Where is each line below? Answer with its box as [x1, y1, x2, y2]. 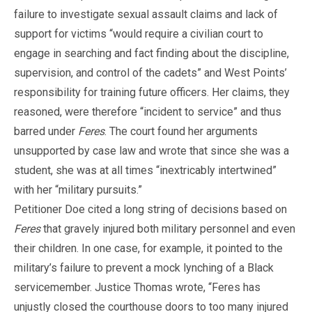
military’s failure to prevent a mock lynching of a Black [14, 260, 274, 274]
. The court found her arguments [104, 124, 258, 138]
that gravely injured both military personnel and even [40, 221, 295, 235]
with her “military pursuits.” [14, 182, 142, 196]
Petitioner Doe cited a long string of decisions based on [14, 202, 287, 216]
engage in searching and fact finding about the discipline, [14, 46, 289, 60]
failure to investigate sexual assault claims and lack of [14, 7, 278, 21]
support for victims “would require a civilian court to [14, 26, 263, 40]
